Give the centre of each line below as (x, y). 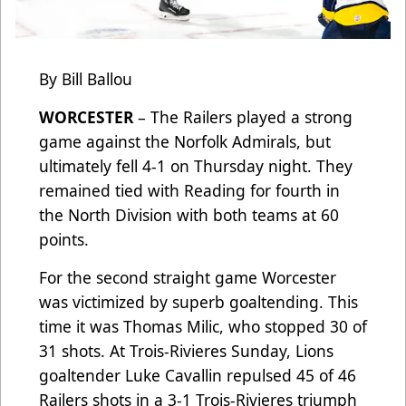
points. (64, 239)
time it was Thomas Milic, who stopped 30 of (203, 326)
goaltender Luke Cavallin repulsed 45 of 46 (198, 375)
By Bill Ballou (86, 78)
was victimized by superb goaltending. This (198, 301)
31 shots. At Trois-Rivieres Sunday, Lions (186, 350)
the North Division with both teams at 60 (189, 214)
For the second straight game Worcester (188, 277)
